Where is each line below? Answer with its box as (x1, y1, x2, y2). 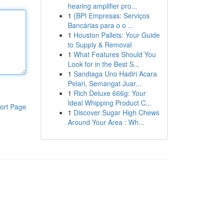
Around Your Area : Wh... (67, 117, 144, 127)
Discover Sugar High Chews (73, 108, 159, 117)
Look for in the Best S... (67, 59, 139, 69)
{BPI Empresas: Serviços (73, 11, 150, 20)
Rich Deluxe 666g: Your (73, 88, 146, 98)
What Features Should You (73, 49, 156, 59)
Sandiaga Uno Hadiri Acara (73, 69, 157, 78)
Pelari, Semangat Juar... (67, 78, 141, 88)
